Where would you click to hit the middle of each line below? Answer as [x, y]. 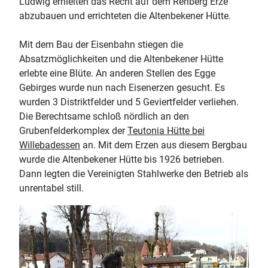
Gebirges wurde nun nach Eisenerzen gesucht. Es [122, 87]
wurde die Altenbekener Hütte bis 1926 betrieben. [122, 159]
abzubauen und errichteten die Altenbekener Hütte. [125, 16]
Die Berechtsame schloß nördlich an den [104, 116]
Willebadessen [50, 145]
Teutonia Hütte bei [166, 130]
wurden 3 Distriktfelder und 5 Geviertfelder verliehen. [129, 102]
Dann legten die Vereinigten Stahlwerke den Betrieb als [134, 173]
